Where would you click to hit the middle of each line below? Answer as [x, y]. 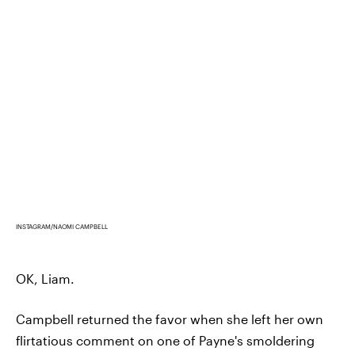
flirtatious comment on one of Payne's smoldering [165, 341]
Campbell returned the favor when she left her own [170, 319]
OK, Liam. [45, 279]
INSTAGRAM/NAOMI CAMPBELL [62, 227]
